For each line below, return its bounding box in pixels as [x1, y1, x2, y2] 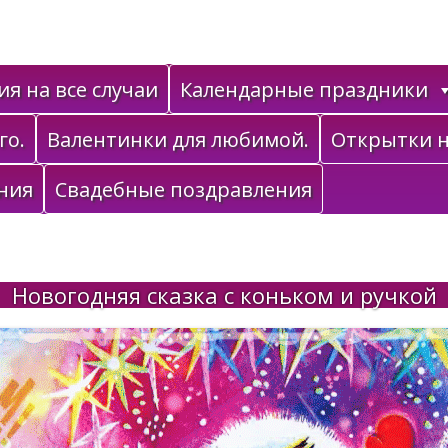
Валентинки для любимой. [47, 126, 309, 153]
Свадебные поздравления [55, 176, 312, 203]
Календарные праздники [180, 76, 428, 103]
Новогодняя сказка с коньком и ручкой [11, 280, 437, 310]
